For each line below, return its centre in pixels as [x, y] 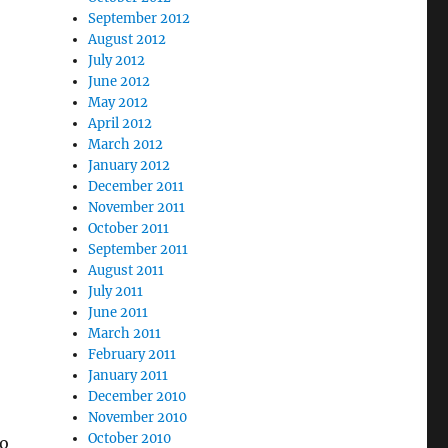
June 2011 [118, 312]
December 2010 [137, 396]
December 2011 [136, 186]
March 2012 [126, 144]
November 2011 [137, 207]
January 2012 [129, 165]
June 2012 [119, 81]
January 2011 [128, 375]
